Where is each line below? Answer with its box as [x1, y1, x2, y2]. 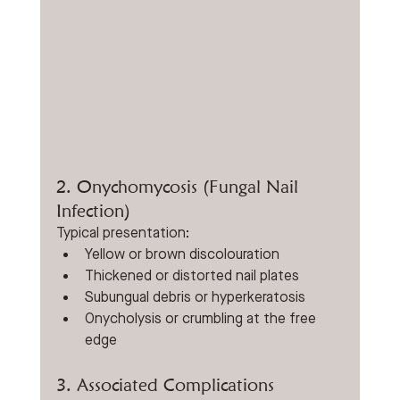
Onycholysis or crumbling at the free [84, 311, 320, 328]
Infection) [55, 200, 130, 221]
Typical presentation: [55, 225, 189, 242]
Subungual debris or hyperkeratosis [84, 289, 305, 306]
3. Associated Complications [55, 374, 274, 396]
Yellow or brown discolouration [84, 246, 279, 263]
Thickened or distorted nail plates [84, 268, 299, 285]
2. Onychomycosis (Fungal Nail [55, 176, 304, 197]
